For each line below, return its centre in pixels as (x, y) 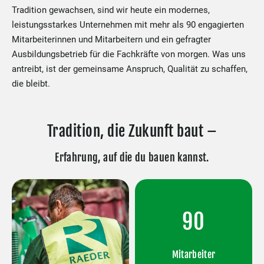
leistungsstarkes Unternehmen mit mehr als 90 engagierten (128, 25)
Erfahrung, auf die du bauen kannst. (132, 157)
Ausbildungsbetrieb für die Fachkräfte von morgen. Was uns (129, 54)
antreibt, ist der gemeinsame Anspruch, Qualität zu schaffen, (130, 69)
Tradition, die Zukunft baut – (132, 131)
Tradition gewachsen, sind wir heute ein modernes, (111, 10)
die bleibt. (31, 84)
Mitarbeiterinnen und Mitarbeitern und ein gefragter (111, 39)
